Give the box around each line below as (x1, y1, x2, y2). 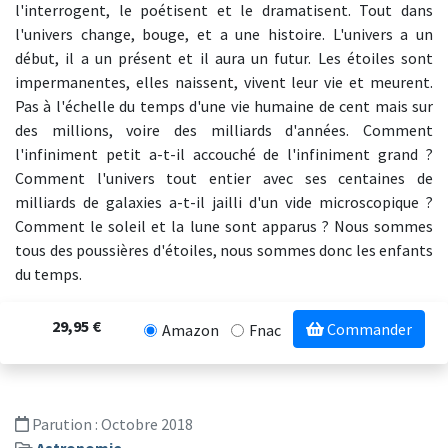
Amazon (162, 320, 219, 341)
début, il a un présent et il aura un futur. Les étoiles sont (15, 48, 433, 68)
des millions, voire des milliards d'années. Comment (15, 120, 433, 140)
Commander (324, 319, 412, 339)
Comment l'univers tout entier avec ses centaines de (15, 168, 433, 188)
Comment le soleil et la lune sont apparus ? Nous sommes (15, 216, 433, 236)
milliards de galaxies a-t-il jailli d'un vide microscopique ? (15, 192, 433, 212)
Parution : (29, 414, 101, 434)
